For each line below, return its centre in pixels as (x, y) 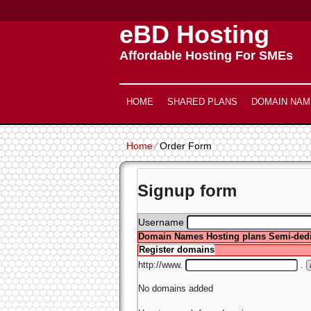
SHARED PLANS (202, 102)
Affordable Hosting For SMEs (206, 56)
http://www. (162, 265)
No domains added (176, 288)
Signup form (187, 190)
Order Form (186, 146)
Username (162, 222)
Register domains (177, 250)
